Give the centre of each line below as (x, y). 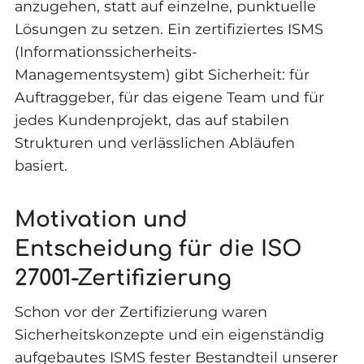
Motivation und (101, 220)
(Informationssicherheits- (106, 51)
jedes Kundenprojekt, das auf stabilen (152, 119)
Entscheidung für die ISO (158, 249)
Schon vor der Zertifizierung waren (141, 311)
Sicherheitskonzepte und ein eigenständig (169, 334)
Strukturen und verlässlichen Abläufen (154, 142)
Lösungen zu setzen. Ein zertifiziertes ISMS (169, 28)
